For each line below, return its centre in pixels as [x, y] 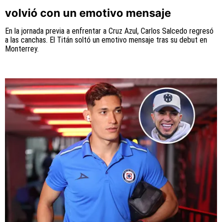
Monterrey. [22, 49]
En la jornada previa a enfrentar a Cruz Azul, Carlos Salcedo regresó [109, 31]
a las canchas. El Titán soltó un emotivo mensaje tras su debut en [106, 40]
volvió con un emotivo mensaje [88, 13]
